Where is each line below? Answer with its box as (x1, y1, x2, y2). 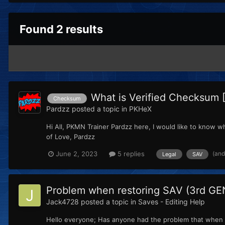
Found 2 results (20, 23, 103, 36)
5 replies (116, 150, 145, 158)
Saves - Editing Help (138, 197, 205, 206)
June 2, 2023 (56, 150, 97, 158)
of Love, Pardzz (46, 133, 95, 141)
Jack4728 (46, 197, 79, 206)
